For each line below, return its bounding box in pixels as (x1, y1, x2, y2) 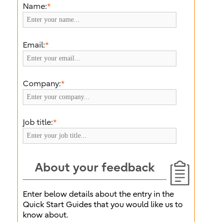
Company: (23, 79, 61, 88)
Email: (23, 40, 45, 50)
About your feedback (34, 160, 155, 174)
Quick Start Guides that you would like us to (23, 200, 183, 210)
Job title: (23, 117, 53, 127)
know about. (23, 211, 68, 220)
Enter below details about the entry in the (23, 190, 174, 199)
